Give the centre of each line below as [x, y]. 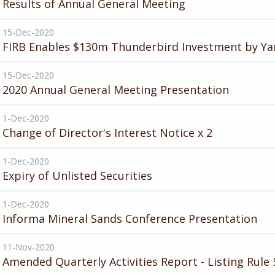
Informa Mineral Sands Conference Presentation [130, 219]
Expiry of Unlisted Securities [77, 176]
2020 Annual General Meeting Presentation [116, 90]
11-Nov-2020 [29, 247]
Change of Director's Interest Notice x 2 [107, 133]
